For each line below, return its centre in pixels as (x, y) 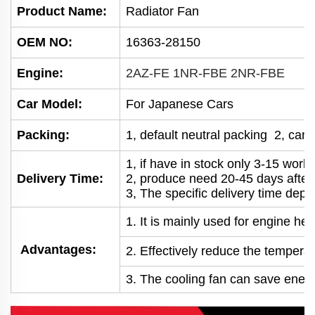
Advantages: (58, 249)
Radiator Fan (162, 11)
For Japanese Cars (180, 104)
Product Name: (65, 11)
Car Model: (50, 104)
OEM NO (43, 42)
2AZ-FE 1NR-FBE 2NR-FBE (205, 73)
